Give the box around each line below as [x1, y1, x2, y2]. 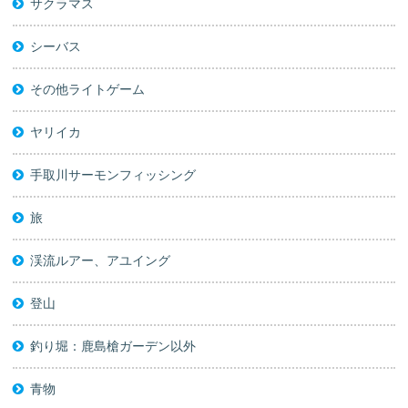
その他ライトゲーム [30, 82, 146, 97]
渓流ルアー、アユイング [30, 253, 171, 269]
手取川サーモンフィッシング [30, 168, 197, 183]
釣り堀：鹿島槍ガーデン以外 [30, 339, 197, 354]
